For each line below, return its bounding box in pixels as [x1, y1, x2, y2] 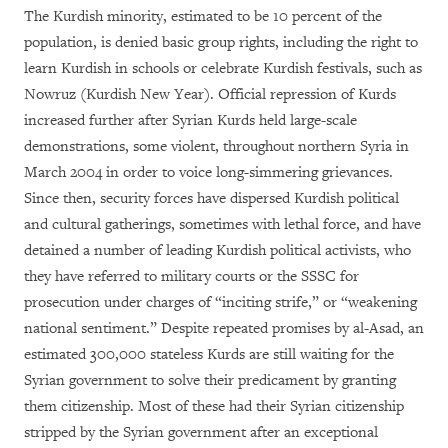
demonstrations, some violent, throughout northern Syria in [24, 137, 409, 156]
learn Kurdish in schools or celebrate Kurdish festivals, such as [24, 59, 422, 78]
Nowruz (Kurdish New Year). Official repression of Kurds [24, 85, 396, 104]
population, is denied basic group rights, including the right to [24, 33, 418, 52]
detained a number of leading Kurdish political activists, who [24, 241, 411, 260]
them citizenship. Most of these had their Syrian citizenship [24, 397, 404, 416]
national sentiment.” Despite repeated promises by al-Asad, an [24, 319, 424, 338]
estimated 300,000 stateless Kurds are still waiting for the [24, 345, 394, 364]
